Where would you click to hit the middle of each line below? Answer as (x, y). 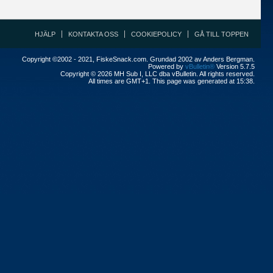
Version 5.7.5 (235, 66)
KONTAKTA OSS (93, 34)
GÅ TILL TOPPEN (222, 34)
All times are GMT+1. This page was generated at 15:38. (172, 81)
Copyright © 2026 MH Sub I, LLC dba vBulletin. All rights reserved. (158, 74)
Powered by (167, 66)
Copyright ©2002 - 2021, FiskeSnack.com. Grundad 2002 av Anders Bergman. (138, 59)
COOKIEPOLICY (156, 34)
